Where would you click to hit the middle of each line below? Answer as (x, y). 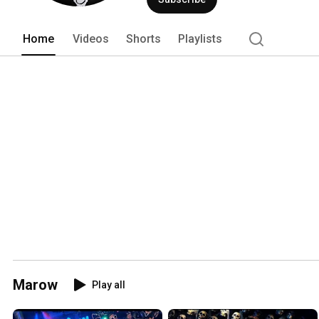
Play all (109, 284)
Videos (91, 38)
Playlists (200, 38)
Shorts (143, 38)
